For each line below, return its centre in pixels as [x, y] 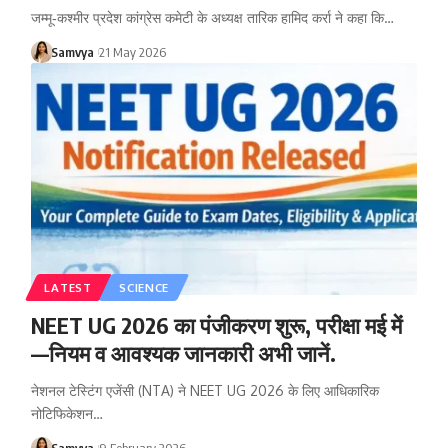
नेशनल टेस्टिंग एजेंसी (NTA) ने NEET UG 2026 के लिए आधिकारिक [204, 390]
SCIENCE [144, 287]
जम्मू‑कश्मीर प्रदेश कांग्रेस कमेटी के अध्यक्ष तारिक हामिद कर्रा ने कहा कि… [212, 17]
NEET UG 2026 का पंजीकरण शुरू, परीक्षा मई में [216, 324]
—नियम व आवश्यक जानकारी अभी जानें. [183, 352]
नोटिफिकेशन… [66, 413]
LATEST [68, 287]
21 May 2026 [132, 51]
